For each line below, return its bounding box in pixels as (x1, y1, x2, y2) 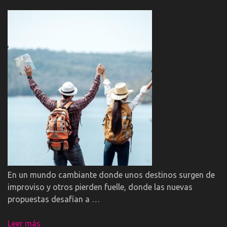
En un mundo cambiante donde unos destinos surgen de (8, 170, 215, 180)
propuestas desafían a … (8, 195, 100, 204)
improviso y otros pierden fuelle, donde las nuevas (8, 182, 193, 192)
